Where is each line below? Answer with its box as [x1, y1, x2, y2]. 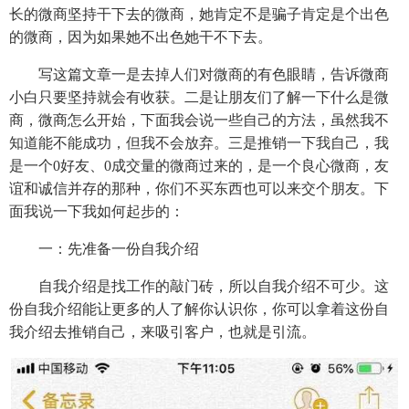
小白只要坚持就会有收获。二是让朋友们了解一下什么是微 [9, 89, 389, 105]
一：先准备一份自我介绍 [9, 240, 199, 257]
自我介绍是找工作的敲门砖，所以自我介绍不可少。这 [9, 278, 389, 294]
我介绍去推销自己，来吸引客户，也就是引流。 [9, 323, 316, 340]
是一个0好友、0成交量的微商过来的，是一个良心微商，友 [9, 157, 389, 173]
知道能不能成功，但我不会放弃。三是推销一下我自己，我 [9, 134, 389, 151]
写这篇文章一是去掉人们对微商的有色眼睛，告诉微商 [9, 66, 389, 82]
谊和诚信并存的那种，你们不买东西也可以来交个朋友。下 [9, 180, 389, 196]
